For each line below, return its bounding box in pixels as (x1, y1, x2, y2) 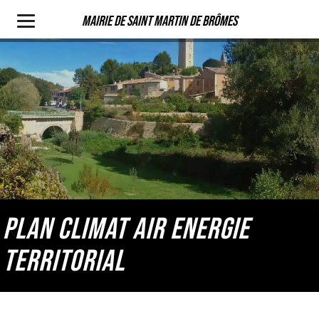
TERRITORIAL (3, 244, 125, 280)
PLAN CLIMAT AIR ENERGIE (3, 211, 250, 248)
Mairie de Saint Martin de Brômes (82, 13, 237, 30)
